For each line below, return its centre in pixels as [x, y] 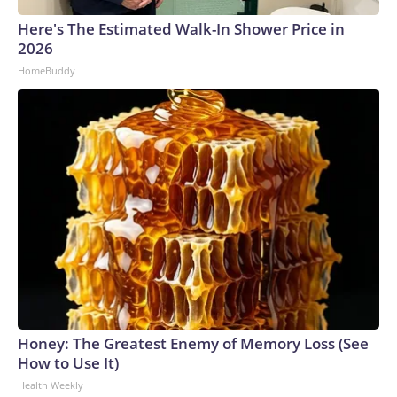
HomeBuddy [47, 70]
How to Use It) [68, 363]
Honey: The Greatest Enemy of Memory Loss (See [193, 343]
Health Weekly [51, 385]
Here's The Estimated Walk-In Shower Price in [181, 29]
